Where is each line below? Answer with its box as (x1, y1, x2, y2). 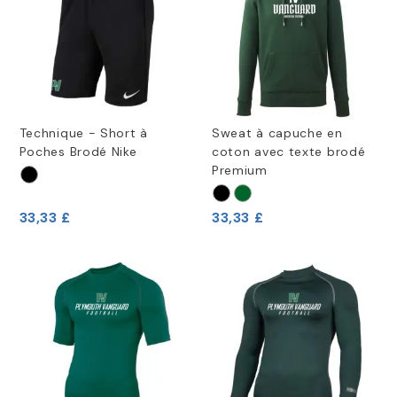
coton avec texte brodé (211, 144, 366, 160)
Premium (211, 162, 268, 179)
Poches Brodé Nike (19, 144, 137, 160)
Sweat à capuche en (211, 125, 343, 142)
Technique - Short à (19, 125, 148, 142)
